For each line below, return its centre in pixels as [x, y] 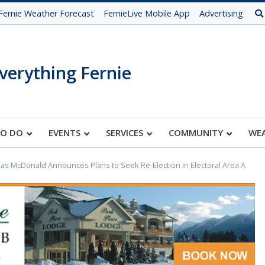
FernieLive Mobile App [147, 13]
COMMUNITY [196, 132]
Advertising [221, 13]
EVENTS [64, 132]
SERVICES [125, 132]
